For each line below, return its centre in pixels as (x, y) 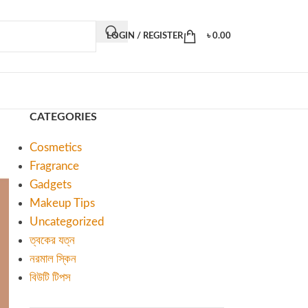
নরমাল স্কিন (53, 259)
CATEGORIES (63, 117)
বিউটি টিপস (50, 277)
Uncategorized (67, 222)
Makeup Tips (62, 203)
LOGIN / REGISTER (145, 36)
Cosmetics (55, 147)
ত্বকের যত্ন (52, 240)
